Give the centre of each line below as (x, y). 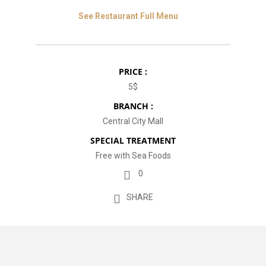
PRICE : (133, 72)
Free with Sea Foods (133, 156)
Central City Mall (133, 121)
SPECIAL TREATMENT (133, 140)
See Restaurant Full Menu (128, 16)
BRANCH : (133, 106)
